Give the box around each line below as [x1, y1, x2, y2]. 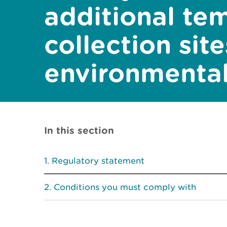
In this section [44, 125, 114, 136]
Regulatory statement [52, 156, 144, 166]
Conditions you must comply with [54, 182, 196, 192]
